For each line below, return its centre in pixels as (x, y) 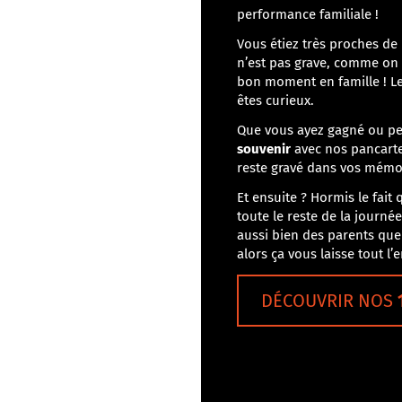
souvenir (264, 149)
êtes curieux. (275, 100)
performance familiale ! (308, 14)
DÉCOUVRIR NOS (329, 301)
